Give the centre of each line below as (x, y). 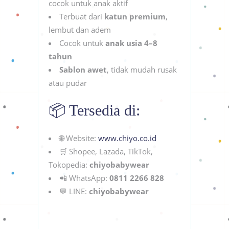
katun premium (135, 16)
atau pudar (68, 83)
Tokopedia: (69, 164)
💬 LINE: (74, 191)
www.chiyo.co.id (127, 138)
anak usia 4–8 (131, 43)
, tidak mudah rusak (142, 69)
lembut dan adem (80, 29)
